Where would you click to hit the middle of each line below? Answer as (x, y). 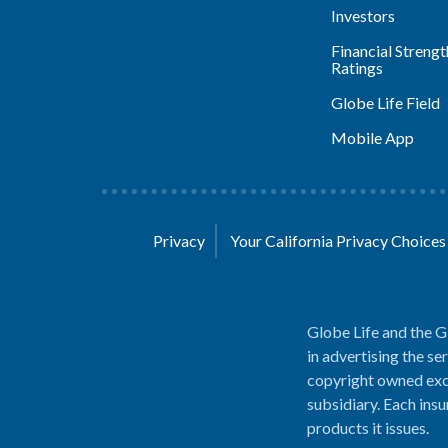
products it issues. (368, 427)
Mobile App (372, 137)
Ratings (356, 67)
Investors (362, 15)
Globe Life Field (385, 102)
